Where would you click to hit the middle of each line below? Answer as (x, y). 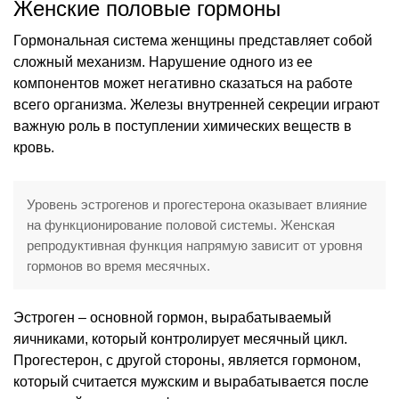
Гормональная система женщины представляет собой (193, 40)
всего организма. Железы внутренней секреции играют (196, 104)
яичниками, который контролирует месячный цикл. (180, 338)
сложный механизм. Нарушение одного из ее (163, 61)
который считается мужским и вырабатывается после (191, 381)
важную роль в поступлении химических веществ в (183, 126)
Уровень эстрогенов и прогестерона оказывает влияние (197, 204)
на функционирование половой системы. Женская (181, 224)
